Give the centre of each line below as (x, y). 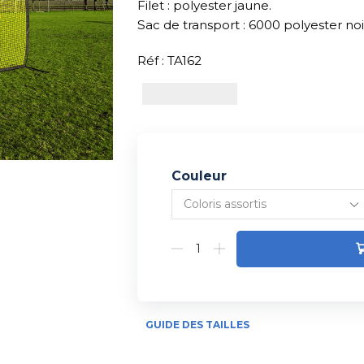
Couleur (199, 175)
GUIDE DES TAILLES (197, 324)
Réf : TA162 (169, 60)
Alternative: (203, 225)
